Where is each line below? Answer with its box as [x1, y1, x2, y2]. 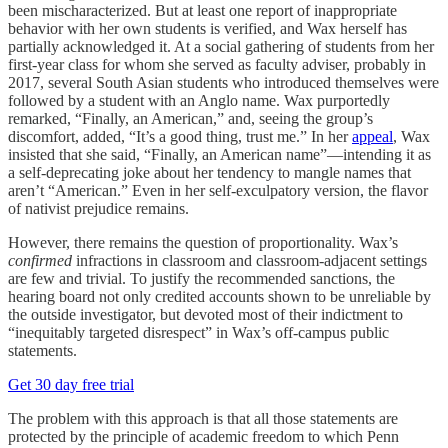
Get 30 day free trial [8, 376, 134, 393]
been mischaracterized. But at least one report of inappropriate [8, 2, 397, 19]
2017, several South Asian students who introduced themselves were [8, 74, 439, 91]
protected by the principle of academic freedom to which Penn [8, 428, 399, 445]
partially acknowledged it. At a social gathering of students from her [8, 38, 434, 55]
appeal [352, 128, 393, 145]
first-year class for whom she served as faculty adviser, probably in [8, 56, 426, 73]
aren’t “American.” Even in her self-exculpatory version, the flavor [8, 182, 428, 199]
